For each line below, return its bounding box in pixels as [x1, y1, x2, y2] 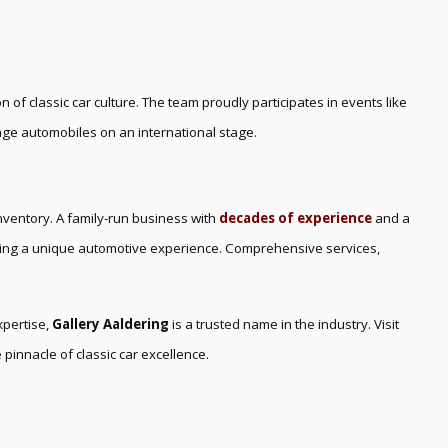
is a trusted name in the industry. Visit [169, 314, 399, 333]
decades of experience [219, 208, 372, 227]
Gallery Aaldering [52, 314, 169, 333]
